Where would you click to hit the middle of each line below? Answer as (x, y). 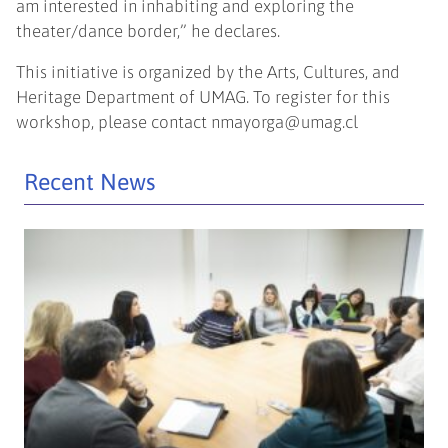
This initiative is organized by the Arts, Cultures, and (208, 71)
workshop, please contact (114, 121)
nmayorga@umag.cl (285, 121)
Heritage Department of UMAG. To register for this (203, 96)
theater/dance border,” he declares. (148, 30)
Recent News (90, 181)
